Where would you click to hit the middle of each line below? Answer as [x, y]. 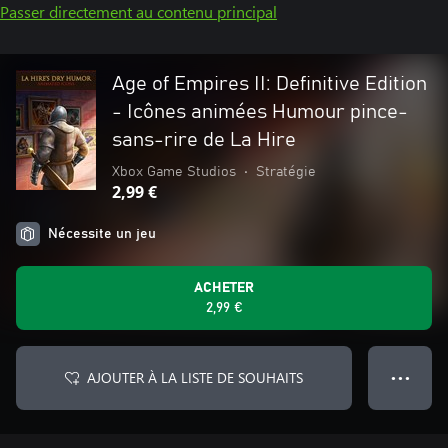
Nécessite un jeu [102, 234]
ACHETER [224, 288]
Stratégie [286, 172]
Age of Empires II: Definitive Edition [269, 84]
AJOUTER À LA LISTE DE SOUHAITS [195, 377]
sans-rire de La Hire [204, 140]
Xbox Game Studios [174, 172]
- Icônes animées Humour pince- [260, 112]
